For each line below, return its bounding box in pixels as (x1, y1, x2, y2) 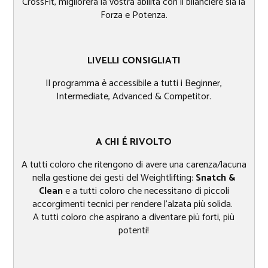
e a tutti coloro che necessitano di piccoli (62, 183, 229, 200)
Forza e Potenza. (100, 7, 167, 24)
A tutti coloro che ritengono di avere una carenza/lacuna (21, 157, 246, 173)
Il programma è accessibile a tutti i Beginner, (45, 75, 223, 92)
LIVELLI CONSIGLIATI (87, 53, 181, 69)
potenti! (118, 223, 150, 239)
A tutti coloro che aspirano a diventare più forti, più (33, 209, 235, 226)
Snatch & (196, 170, 236, 187)
